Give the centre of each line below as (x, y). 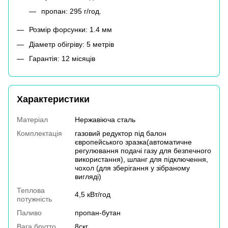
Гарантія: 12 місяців (62, 59)
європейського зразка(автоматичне (133, 142)
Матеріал (32, 119)
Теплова (31, 190)
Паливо (29, 212)
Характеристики (53, 99)
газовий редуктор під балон (121, 133)
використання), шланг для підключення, (141, 159)
